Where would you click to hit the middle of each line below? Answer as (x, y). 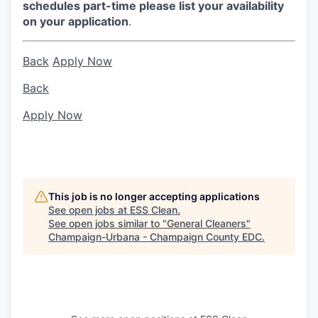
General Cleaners (207, 224)
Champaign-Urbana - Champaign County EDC (155, 237)
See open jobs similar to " (108, 224)
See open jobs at (89, 210)
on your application (76, 22)
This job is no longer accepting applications (154, 197)
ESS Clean (154, 210)
